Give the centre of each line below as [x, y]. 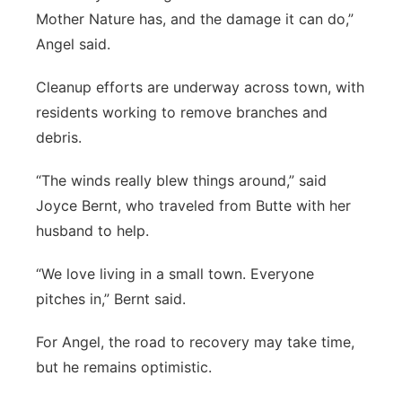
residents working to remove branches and [182, 112]
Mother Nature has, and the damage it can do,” [195, 19]
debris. [59, 137]
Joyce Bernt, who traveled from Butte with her [193, 205]
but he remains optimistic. [124, 367]
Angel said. [73, 44]
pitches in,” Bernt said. [111, 299]
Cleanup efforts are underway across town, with [200, 87]
